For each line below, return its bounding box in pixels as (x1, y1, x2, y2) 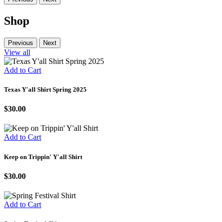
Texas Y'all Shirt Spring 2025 (4, 85, 87, 93)
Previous (8, 39, 33, 47)
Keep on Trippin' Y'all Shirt (4, 153, 82, 161)
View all (4, 48, 30, 56)
